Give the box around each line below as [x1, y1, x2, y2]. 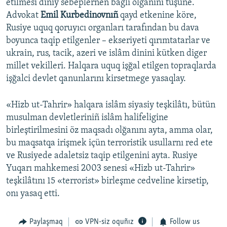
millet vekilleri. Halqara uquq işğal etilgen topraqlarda [6, 61, 216, 71]
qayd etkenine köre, [118, 11, 197, 21]
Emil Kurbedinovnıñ [41, 11, 118, 21]
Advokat [6, 11, 41, 21]
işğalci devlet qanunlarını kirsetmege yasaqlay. [6, 74, 186, 84]
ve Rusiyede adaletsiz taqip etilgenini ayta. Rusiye [6, 151, 198, 161]
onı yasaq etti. [6, 189, 60, 199]
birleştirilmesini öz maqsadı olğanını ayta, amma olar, [6, 126, 213, 136]
